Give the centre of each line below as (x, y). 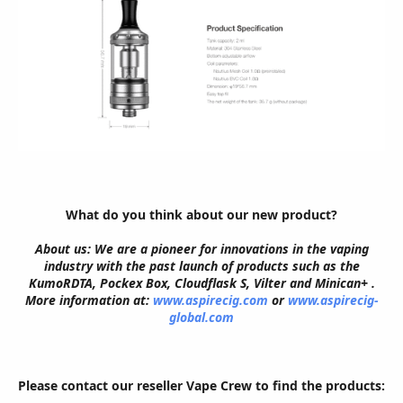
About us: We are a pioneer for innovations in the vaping (201, 249)
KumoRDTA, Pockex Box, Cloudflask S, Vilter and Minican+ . (201, 283)
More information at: (89, 300)
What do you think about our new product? (201, 215)
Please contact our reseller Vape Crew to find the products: (201, 386)
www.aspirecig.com (210, 300)
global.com (201, 318)
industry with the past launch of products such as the (201, 266)
